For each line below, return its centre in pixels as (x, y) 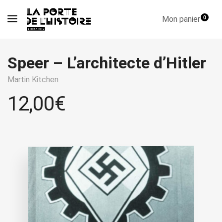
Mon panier (182, 19)
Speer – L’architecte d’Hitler (107, 63)
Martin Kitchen (33, 80)
